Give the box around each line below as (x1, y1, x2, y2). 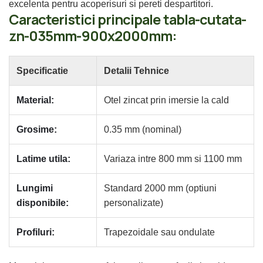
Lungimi (16, 183, 53, 193)
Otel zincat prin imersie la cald (104, 95, 229, 105)
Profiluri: (16, 227, 55, 237)
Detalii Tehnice (104, 65, 169, 76)
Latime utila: (16, 153, 70, 164)
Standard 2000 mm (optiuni (104, 183, 217, 193)
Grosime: (16, 124, 57, 134)
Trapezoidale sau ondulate (104, 227, 215, 237)
